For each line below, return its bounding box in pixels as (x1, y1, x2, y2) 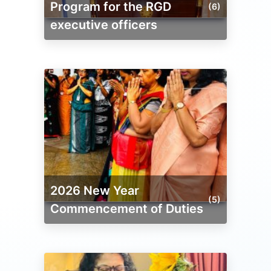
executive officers (50, 17, 157, 32)
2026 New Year (50, 183, 57, 198)
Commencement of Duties (50, 201, 203, 216)
